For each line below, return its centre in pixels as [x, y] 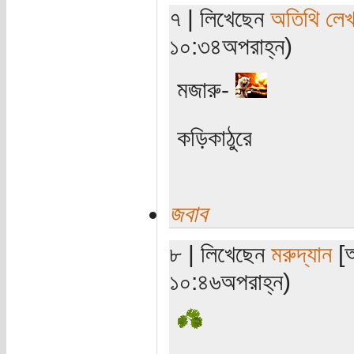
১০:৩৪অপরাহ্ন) [230, 45]
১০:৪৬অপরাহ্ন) [230, 281]
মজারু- [206, 89]
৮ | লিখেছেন [220, 253]
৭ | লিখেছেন [219, 18]
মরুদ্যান [301, 253]
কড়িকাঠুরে [214, 137]
